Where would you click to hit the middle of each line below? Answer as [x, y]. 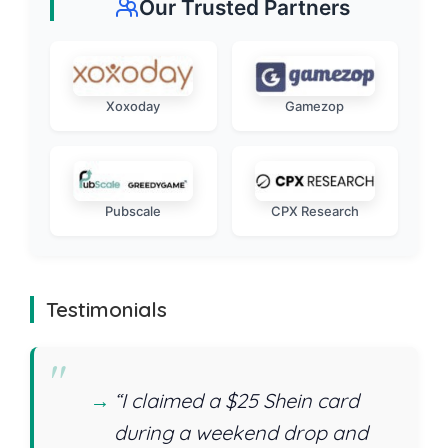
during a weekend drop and [241, 433]
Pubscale [133, 210]
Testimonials [106, 308]
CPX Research [314, 210]
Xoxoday [133, 105]
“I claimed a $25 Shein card [236, 401]
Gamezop [315, 105]
